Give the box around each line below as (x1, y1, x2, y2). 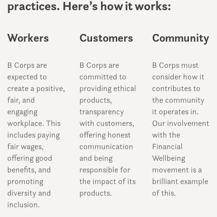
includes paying (7, 129, 60, 140)
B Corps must (152, 60, 199, 70)
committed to (79, 71, 127, 82)
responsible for (79, 164, 131, 175)
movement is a (152, 164, 202, 175)
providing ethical (79, 83, 137, 93)
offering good (7, 153, 52, 163)
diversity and (7, 187, 51, 198)
